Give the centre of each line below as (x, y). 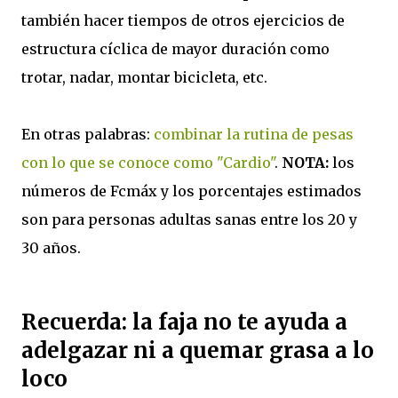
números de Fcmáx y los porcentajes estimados (191, 191)
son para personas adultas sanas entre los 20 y (189, 220)
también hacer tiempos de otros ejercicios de (183, 21)
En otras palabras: (88, 135)
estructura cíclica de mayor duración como (175, 49)
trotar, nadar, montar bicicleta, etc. (144, 78)
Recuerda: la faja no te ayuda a (184, 322)
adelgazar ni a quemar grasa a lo (198, 351)
